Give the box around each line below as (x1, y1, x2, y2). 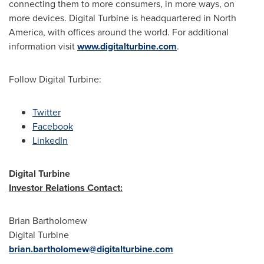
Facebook (32, 120, 73, 133)
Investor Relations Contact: (9, 181, 123, 194)
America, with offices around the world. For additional (9, 25, 229, 39)
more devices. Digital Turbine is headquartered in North (9, 11, 236, 25)
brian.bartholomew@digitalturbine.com (9, 242, 173, 256)
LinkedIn (32, 134, 68, 147)
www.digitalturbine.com (77, 39, 177, 53)
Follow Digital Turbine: (9, 72, 104, 86)
